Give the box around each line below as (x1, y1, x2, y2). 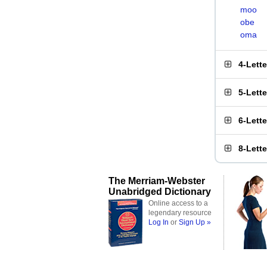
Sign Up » (179, 218, 211, 226)
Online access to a (148, 199, 208, 207)
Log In (148, 218, 169, 226)
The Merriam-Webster (108, 175, 205, 186)
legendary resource (148, 209, 212, 217)
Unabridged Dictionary (108, 186, 211, 197)
